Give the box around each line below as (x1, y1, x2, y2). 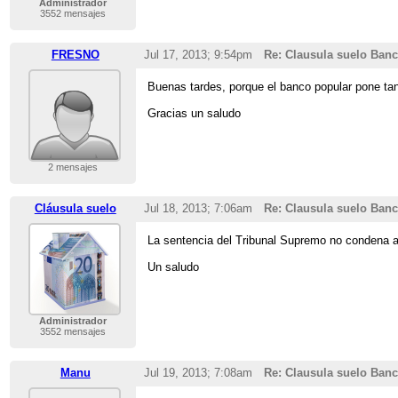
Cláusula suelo (34, 202, 116, 216)
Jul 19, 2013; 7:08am (143, 366, 252, 380)
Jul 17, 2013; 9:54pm (143, 48, 252, 62)
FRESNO (51, 48, 99, 62)
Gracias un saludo (147, 107, 242, 121)
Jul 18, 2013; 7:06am (143, 202, 252, 216)
